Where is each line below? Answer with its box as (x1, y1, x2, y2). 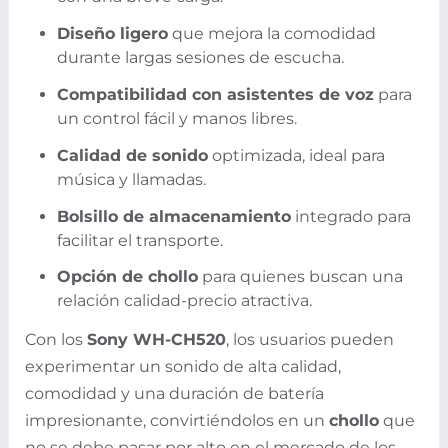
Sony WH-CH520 (87, 330, 226, 350)
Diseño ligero (57, 24, 168, 44)
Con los (25, 330, 87, 350)
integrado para (291, 206, 411, 226)
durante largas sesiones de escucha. (57, 48, 344, 68)
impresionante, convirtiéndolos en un (25, 411, 329, 431)
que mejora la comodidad (168, 24, 376, 44)
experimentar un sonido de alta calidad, (25, 357, 341, 377)
